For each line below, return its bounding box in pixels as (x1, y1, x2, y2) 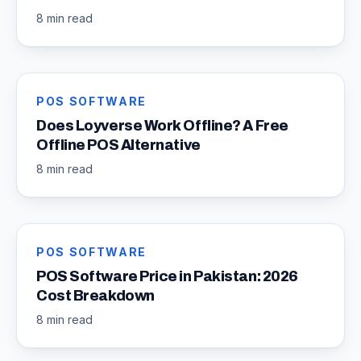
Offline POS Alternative (36, 137, 201, 153)
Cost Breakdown (36, 288, 155, 304)
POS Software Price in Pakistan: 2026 (36, 268, 298, 284)
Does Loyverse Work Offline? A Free (36, 118, 288, 134)
